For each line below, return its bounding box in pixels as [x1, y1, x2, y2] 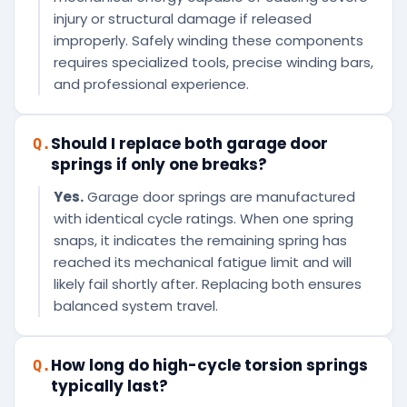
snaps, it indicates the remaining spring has [54, 231, 347, 251]
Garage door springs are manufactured [84, 187, 355, 207]
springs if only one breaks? [51, 154, 267, 176]
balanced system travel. [54, 296, 218, 316]
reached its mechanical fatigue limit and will [54, 253, 352, 273]
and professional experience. [54, 74, 249, 94]
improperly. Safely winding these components [54, 31, 363, 51]
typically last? [51, 375, 168, 398]
